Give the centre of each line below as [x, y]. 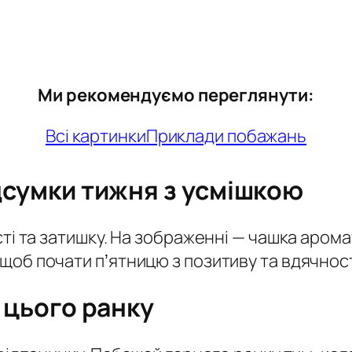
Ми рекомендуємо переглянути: [176, 95]
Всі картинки [95, 136]
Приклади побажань [226, 136]
